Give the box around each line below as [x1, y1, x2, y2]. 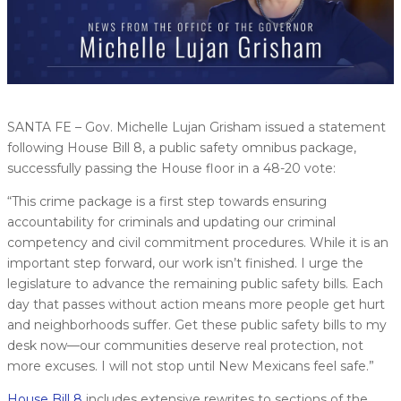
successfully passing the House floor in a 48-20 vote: [7, 159, 336, 176]
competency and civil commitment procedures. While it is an [7, 234, 388, 251]
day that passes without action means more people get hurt [7, 295, 385, 312]
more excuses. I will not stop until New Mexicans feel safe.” [7, 357, 374, 374]
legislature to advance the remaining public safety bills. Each [7, 275, 383, 292]
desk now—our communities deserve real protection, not [7, 337, 363, 354]
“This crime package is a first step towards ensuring [7, 192, 327, 209]
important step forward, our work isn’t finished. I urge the [7, 254, 363, 271]
